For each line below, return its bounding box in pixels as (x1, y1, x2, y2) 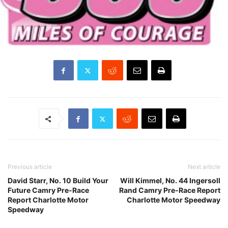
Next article (188, 163, 220, 171)
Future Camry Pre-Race (8, 186, 89, 195)
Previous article (8, 163, 52, 171)
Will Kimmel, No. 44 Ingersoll (120, 176, 220, 185)
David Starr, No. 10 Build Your (8, 176, 108, 185)
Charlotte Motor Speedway (127, 195, 220, 205)
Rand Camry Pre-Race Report (119, 186, 220, 195)
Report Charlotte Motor (8, 195, 89, 205)
